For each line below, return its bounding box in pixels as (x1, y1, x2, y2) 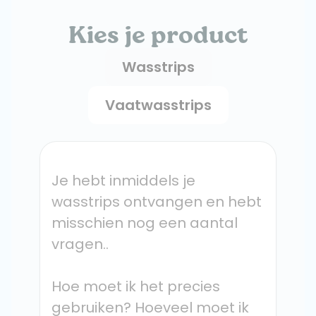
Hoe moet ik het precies (51, 276, 220, 296)
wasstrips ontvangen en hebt (51, 192, 262, 212)
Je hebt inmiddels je (51, 171, 195, 190)
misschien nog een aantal (51, 213, 238, 233)
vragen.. (51, 234, 109, 254)
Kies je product (68, 20, 248, 47)
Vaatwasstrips (104, 95, 212, 115)
